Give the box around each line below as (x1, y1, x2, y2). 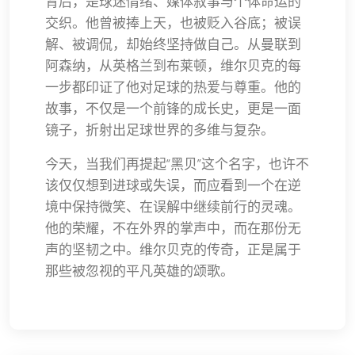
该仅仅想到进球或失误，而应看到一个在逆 (45, 177, 301, 193)
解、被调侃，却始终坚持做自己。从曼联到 (45, 36, 301, 52)
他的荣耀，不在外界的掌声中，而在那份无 (45, 219, 301, 236)
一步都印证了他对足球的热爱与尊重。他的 (45, 78, 301, 95)
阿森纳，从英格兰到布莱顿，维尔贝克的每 (45, 57, 301, 74)
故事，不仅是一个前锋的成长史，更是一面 (45, 100, 301, 116)
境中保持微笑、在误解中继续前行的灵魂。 (45, 198, 301, 215)
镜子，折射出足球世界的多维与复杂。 (45, 121, 274, 138)
